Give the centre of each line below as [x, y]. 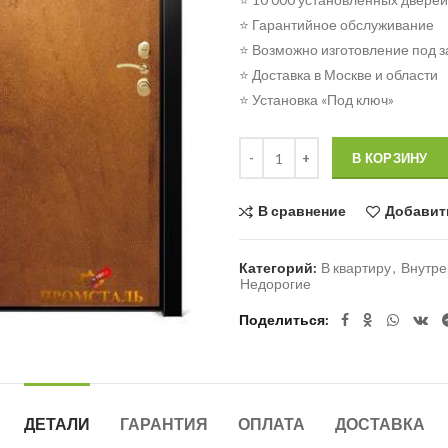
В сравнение [302, 210]
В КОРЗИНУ [390, 158]
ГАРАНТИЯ [163, 425]
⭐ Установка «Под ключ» [316, 99]
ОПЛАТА [271, 425]
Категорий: [279, 268]
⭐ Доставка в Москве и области [338, 74]
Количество [275, 146]
